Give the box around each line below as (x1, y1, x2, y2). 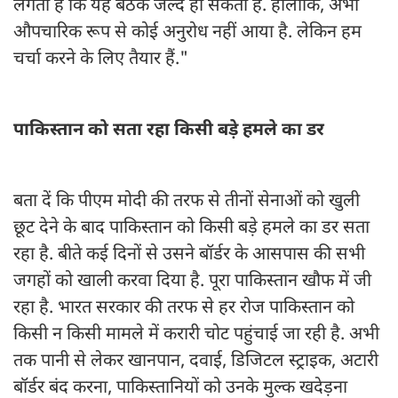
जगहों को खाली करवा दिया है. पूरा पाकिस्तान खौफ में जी (13, 270, 371, 294)
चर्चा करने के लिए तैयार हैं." (13, 48, 188, 72)
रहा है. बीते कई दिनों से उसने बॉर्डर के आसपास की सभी (13, 243, 365, 267)
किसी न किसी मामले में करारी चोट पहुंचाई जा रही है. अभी (13, 323, 379, 347)
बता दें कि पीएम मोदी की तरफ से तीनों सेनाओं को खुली (13, 190, 360, 214)
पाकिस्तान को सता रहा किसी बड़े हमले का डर (13, 119, 324, 143)
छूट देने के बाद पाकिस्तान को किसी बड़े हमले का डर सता (13, 217, 370, 241)
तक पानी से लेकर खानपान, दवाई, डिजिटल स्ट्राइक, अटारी (13, 350, 378, 374)
